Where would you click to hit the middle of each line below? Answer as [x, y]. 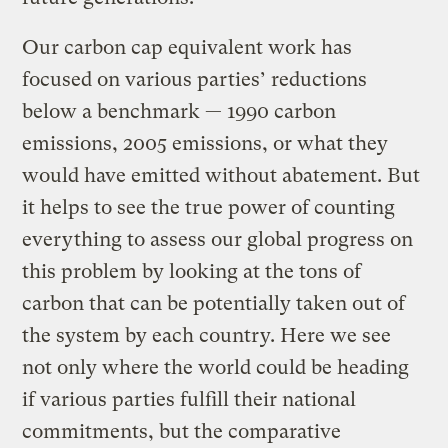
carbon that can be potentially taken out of [214, 303]
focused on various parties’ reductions [195, 79]
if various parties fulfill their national [189, 399]
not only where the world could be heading [216, 367]
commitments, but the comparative [182, 431]
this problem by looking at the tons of [192, 271]
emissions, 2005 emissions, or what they [205, 143]
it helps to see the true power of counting [209, 207]
